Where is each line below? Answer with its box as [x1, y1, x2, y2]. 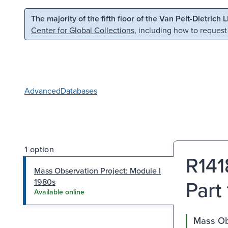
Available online [34, 186, 84, 197]
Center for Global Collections [31, 24, 134, 36]
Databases [61, 84, 97, 96]
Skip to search [105, 12, 155, 23]
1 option [24, 143, 54, 155]
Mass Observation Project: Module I [34, 164, 161, 176]
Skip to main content [14, 12, 87, 23]
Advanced [24, 84, 61, 96]
